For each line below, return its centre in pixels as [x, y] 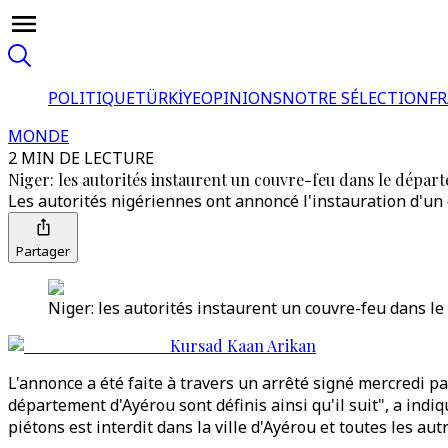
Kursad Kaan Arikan [243, 345]
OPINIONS [241, 98]
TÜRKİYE [168, 98]
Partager [43, 251]
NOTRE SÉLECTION [355, 98]
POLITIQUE [91, 98]
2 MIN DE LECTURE [81, 158]
